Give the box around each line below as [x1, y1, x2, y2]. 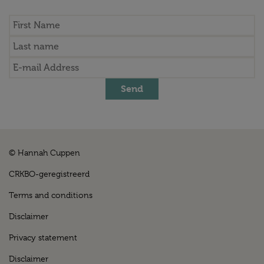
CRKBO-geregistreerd [9, 169, 90, 179]
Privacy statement [9, 233, 77, 242]
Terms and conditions [9, 190, 93, 200]
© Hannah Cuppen [9, 148, 80, 157]
